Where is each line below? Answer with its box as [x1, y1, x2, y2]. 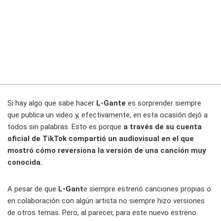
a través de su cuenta [121, 122, 202, 132]
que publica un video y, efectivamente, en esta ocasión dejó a [7, 110, 208, 120]
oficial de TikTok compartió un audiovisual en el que [7, 134, 194, 144]
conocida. [7, 158, 42, 167]
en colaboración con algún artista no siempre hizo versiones [7, 196, 205, 206]
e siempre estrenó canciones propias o [83, 184, 211, 194]
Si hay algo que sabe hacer [7, 99, 94, 108]
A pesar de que [7, 184, 58, 194]
